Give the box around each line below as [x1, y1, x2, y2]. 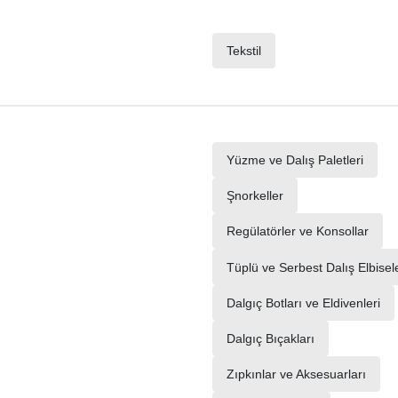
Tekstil [227, 44, 261, 59]
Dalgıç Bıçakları [227, 330, 314, 346]
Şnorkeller [227, 188, 283, 203]
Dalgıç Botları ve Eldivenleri [227, 295, 380, 310]
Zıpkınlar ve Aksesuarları [227, 367, 366, 382]
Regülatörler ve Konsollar [227, 224, 369, 239]
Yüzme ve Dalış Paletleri [227, 152, 363, 167]
